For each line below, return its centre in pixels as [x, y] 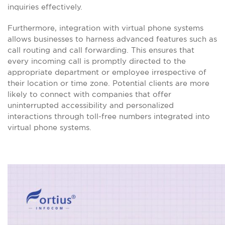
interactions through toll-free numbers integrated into [109, 116]
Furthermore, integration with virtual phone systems [105, 28]
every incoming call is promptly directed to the [97, 61]
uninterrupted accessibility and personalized [91, 105]
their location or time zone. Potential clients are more [108, 83]
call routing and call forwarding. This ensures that [101, 50]
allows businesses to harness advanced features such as [112, 39]
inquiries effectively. [45, 7]
